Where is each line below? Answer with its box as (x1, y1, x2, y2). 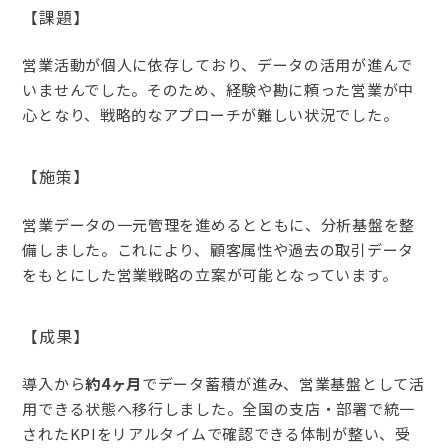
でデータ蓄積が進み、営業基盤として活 (142, 372, 425, 394)
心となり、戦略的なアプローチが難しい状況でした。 (22, 104, 399, 126)
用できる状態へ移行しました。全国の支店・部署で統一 (22, 397, 415, 419)
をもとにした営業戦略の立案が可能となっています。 (22, 263, 398, 285)
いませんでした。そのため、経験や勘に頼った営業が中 (22, 79, 414, 101)
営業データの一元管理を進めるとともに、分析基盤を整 (22, 213, 415, 235)
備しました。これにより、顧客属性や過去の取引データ (22, 238, 414, 260)
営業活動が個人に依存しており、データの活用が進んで (22, 54, 413, 76)
